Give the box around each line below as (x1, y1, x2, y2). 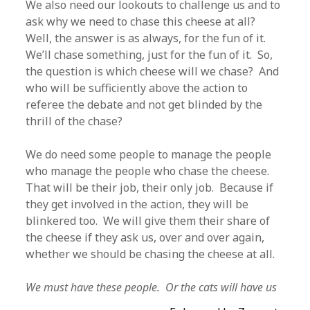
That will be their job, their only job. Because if (26, 180, 274, 195)
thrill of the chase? (26, 113, 123, 129)
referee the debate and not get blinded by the (26, 97, 263, 112)
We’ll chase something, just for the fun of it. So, (26, 47, 273, 62)
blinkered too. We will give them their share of (26, 213, 271, 228)
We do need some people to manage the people (26, 147, 272, 162)
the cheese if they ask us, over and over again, (26, 230, 265, 245)
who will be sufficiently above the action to (26, 80, 248, 95)
